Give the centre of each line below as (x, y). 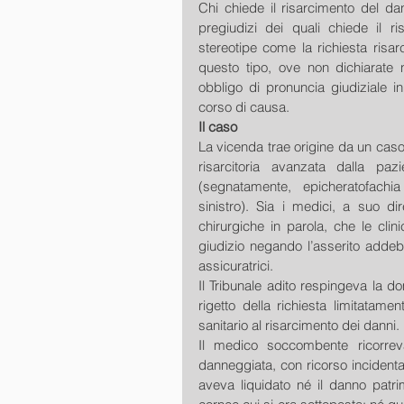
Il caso (218, 127)
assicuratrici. (238, 266)
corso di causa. (246, 107)
